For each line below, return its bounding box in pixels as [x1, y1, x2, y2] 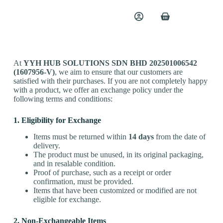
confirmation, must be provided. [33, 177, 133, 186]
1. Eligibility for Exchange [13, 116, 101, 124]
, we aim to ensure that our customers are [54, 68, 183, 76]
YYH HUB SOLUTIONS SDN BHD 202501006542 [23, 59, 197, 67]
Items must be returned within [33, 132, 128, 141]
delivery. [33, 141, 60, 150]
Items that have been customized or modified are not [33, 186, 197, 195]
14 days [128, 132, 154, 141]
